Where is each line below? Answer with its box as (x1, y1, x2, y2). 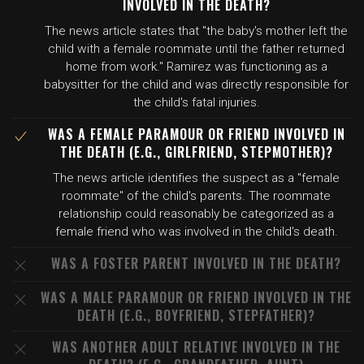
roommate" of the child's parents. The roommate (62, 188, 331, 203)
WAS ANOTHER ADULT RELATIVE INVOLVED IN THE (52, 337, 340, 357)
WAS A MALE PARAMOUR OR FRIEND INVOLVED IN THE (41, 288, 352, 307)
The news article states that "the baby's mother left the (45, 24, 348, 38)
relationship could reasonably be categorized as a (58, 206, 334, 221)
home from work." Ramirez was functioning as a (65, 59, 327, 74)
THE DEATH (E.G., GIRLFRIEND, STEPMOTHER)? (59, 142, 333, 162)
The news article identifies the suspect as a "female (53, 171, 340, 185)
